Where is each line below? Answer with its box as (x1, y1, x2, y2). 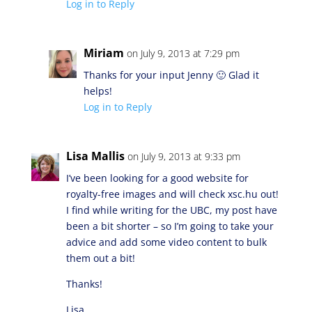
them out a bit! (65, 251, 135, 265)
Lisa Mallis (65, 148, 125, 164)
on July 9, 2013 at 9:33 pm (127, 150, 240, 163)
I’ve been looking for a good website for (65, 171, 249, 185)
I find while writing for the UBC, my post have (65, 203, 277, 217)
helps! (83, 84, 112, 97)
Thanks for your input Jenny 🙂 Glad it (83, 68, 259, 81)
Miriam (83, 45, 124, 61)
